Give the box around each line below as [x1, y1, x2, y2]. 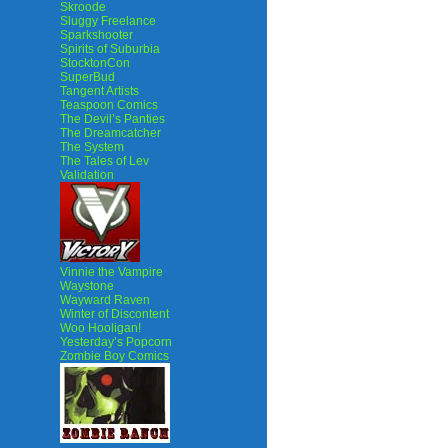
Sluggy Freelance [60, 14, 156, 28]
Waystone [60, 279, 114, 293]
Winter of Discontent [60, 307, 169, 321]
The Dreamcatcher [60, 126, 161, 140]
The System [60, 140, 124, 154]
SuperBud [60, 70, 115, 84]
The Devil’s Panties [60, 112, 165, 126]
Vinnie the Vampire [60, 265, 163, 279]
